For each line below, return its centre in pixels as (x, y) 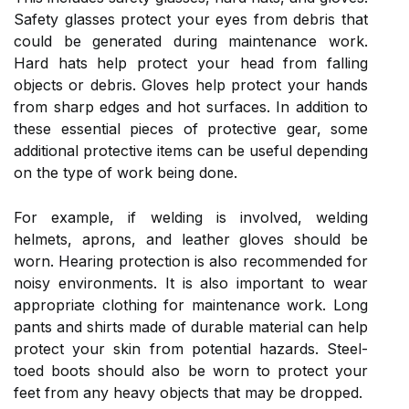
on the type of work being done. (126, 172)
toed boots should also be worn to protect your (191, 370)
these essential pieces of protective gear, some (191, 128)
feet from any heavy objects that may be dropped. (188, 392)
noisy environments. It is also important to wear (191, 283)
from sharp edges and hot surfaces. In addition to (191, 106)
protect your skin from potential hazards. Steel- (191, 348)
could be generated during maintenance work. (191, 41)
